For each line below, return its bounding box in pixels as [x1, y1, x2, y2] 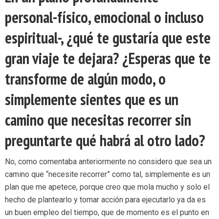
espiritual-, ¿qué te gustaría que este [5, 27, 211, 48]
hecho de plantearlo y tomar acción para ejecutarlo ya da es [5, 195, 206, 205]
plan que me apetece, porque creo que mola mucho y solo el [5, 182, 210, 192]
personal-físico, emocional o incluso [5, 7, 204, 28]
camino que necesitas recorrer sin [5, 109, 191, 131]
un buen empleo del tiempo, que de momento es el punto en [5, 208, 209, 218]
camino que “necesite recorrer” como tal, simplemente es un [5, 170, 210, 179]
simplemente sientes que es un [5, 89, 178, 110]
